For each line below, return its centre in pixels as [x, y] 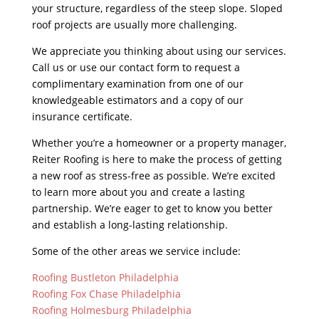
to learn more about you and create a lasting [138, 192]
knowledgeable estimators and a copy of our [137, 100]
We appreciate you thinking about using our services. [159, 51]
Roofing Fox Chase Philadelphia [106, 294]
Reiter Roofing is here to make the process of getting [157, 159]
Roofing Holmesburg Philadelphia [111, 310]
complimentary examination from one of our [137, 84]
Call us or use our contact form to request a [136, 68]
